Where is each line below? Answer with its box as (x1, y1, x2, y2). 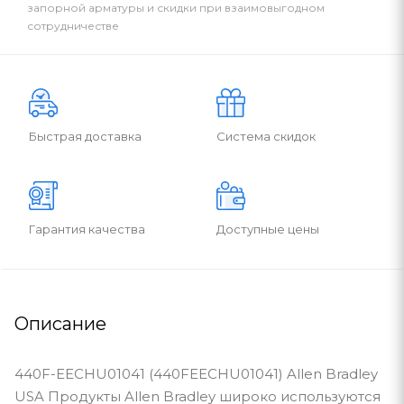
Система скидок (216, 128, 316, 143)
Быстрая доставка (29, 128, 142, 143)
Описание (14, 312, 106, 335)
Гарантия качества (29, 221, 145, 236)
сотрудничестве (27, 18, 119, 32)
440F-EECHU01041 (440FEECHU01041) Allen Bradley (14, 364, 378, 382)
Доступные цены (216, 221, 319, 236)
